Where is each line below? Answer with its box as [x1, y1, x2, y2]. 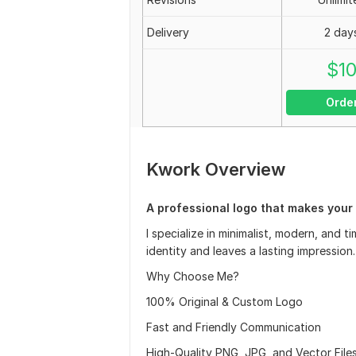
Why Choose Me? [146, 269, 239, 283]
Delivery [147, 25, 189, 39]
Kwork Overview [146, 159, 285, 180]
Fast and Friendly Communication [146, 320, 321, 334]
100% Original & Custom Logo [146, 295, 303, 308]
